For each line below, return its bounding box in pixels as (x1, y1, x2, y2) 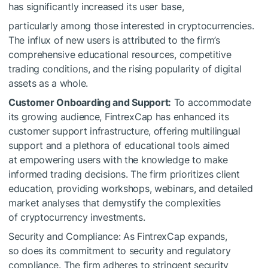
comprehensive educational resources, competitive (8, 48, 232, 60)
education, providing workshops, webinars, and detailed (8, 182, 253, 194)
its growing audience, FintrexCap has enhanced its (8, 110, 229, 123)
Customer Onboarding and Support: (8, 96, 172, 108)
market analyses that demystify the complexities (8, 196, 221, 209)
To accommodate (171, 96, 251, 108)
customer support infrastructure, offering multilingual (8, 124, 240, 137)
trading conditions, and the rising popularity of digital (8, 62, 242, 75)
